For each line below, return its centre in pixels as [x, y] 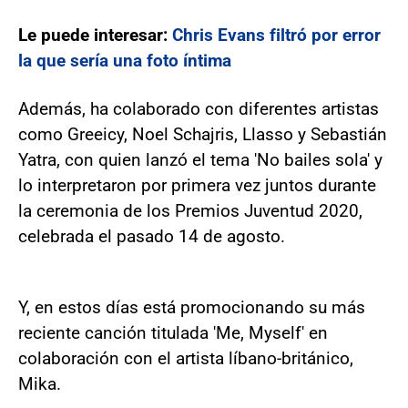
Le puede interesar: [95, 35]
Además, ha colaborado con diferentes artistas [199, 109]
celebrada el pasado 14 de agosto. [152, 236]
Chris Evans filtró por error [276, 35]
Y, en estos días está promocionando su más [192, 307]
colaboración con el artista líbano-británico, [186, 358]
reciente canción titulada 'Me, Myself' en [173, 333]
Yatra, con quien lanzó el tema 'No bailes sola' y [200, 160]
